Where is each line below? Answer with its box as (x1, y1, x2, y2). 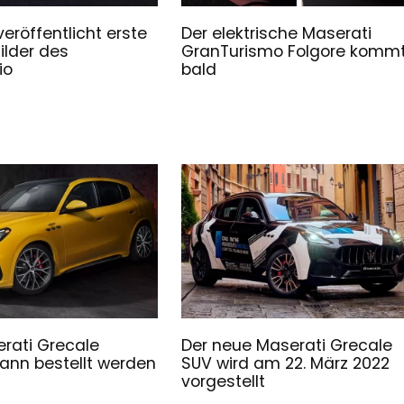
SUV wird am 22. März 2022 (181, 353, 390, 375)
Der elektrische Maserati (181, 22, 372, 44)
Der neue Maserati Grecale (181, 335, 393, 357)
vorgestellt (181, 371, 266, 393)
